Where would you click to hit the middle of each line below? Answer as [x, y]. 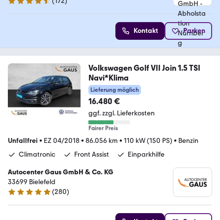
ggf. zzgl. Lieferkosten [121, 113]
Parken [194, 31]
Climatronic [37, 155]
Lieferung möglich [114, 90]
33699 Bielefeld [32, 182]
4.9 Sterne [23, 196]
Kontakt [146, 31]
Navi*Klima [108, 78]
